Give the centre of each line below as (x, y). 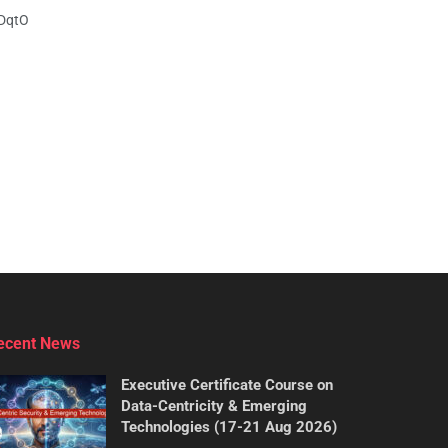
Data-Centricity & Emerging (214, 406)
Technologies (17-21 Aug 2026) (229, 427)
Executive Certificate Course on (227, 385)
